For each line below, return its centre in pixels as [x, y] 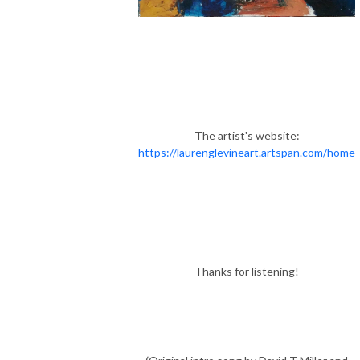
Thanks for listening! [247, 271]
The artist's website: [247, 135]
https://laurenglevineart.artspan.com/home [247, 152]
